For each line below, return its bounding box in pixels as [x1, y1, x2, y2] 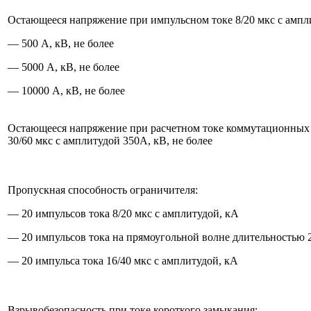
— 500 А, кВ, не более [8, 37, 114, 49]
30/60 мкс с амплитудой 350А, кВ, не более [8, 134, 212, 146]
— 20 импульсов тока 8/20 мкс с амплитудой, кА [8, 207, 239, 219]
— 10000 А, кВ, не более [8, 84, 125, 96]
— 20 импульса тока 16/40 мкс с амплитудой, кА [8, 254, 238, 267]
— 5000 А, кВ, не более [8, 60, 119, 73]
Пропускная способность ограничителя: [8, 183, 198, 196]
